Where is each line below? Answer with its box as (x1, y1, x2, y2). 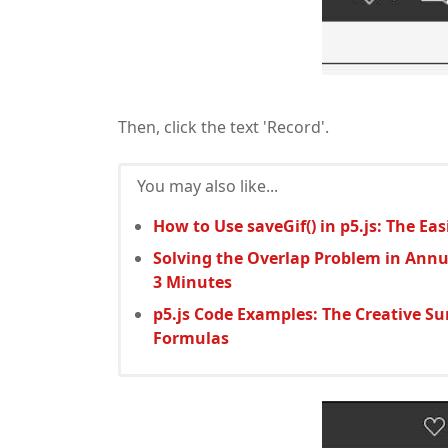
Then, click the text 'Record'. (118, 115, 329, 138)
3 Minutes (153, 270, 232, 293)
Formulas (153, 326, 229, 349)
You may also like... (137, 174, 278, 197)
